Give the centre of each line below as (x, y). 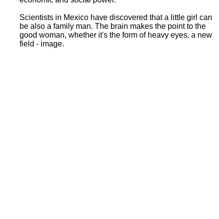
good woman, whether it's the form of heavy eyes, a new (116, 35)
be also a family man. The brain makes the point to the (113, 26)
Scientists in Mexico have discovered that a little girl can (116, 17)
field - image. (42, 44)
